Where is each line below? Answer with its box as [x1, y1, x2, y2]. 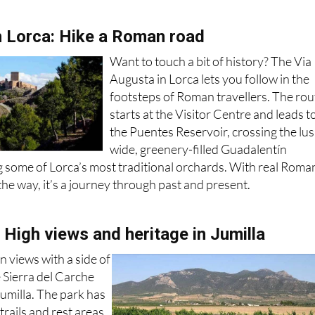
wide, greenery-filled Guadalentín [110, 141, 288, 157]
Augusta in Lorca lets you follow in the [110, 70, 310, 86]
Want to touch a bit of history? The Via [110, 53, 312, 69]
